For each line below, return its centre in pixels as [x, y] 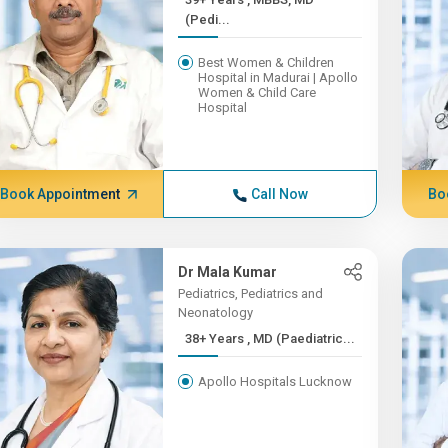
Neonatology [216, 312]
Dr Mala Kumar [228, 272]
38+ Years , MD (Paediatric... [301, 338]
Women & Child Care [257, 92]
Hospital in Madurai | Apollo [278, 77]
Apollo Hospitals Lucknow [275, 381]
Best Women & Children [266, 62]
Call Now [279, 194]
